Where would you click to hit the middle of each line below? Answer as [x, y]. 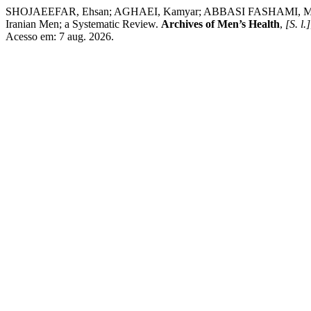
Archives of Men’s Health [220, 24]
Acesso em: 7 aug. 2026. [60, 36]
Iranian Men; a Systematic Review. [83, 24]
